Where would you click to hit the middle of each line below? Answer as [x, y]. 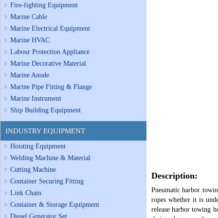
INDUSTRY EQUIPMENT [45, 131]
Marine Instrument [36, 99]
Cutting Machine [33, 170]
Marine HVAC [30, 40]
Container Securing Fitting [47, 181]
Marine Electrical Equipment [50, 28]
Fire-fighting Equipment [44, 5]
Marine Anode [30, 75]
